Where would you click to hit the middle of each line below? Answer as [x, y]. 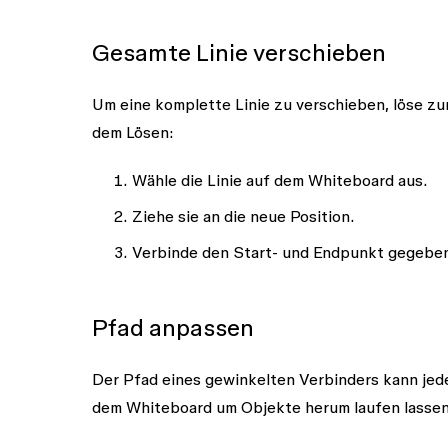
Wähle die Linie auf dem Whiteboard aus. [280, 179]
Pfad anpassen [173, 327]
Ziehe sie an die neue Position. [243, 215]
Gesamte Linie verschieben [239, 52]
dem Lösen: [133, 131]
